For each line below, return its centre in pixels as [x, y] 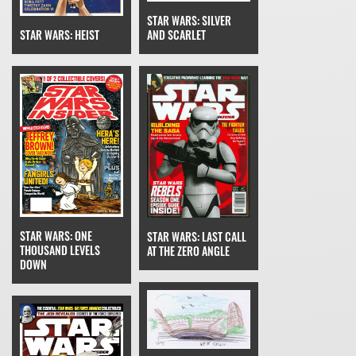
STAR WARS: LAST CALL [197, 236]
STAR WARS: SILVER [189, 20]
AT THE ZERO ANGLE [188, 250]
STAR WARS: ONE [56, 235]
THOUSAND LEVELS [60, 250]
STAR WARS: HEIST [60, 34]
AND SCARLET [176, 34]
